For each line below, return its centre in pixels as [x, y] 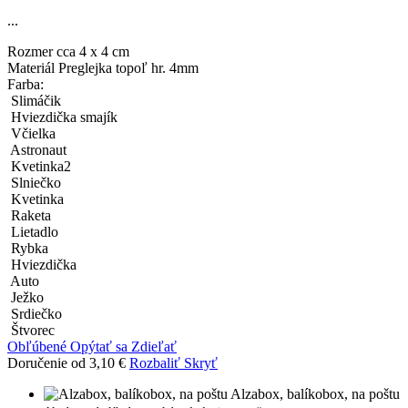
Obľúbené [37, 347]
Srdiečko [36, 314]
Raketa [31, 216]
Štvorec [33, 331]
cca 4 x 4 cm [93, 52]
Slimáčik [36, 101]
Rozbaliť [155, 363]
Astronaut [38, 150]
